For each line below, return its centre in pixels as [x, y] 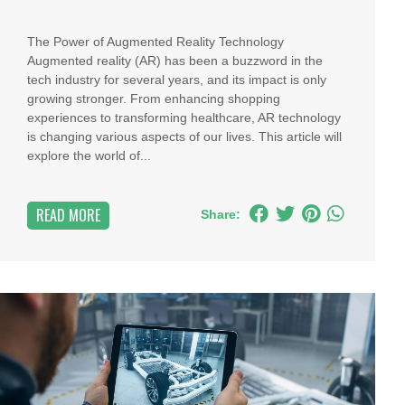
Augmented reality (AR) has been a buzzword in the [175, 61]
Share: [220, 214]
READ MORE [69, 215]
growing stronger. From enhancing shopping [154, 99]
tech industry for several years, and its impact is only [177, 80]
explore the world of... [89, 155]
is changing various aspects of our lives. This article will [185, 137]
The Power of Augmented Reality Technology [156, 42]
